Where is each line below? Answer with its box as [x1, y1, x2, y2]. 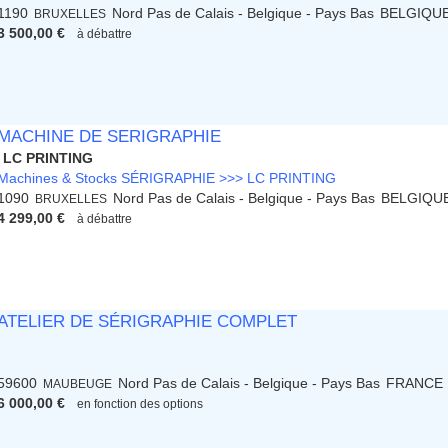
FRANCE [386, 375, 444, 392]
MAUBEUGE [43, 377, 113, 391]
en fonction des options [77, 397, 204, 411]
